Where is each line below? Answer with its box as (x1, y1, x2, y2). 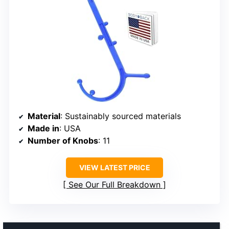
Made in (28, 123, 59, 133)
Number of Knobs (28, 135, 98, 146)
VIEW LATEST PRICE (79, 163, 150, 172)
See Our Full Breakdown (68, 179, 161, 190)
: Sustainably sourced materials (60, 110, 181, 121)
